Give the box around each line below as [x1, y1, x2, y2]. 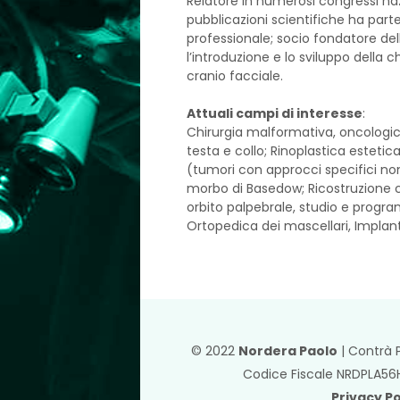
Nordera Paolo [237, 342, 337, 360]
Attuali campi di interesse [186, 104, 362, 122]
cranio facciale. [186, 67, 283, 85]
